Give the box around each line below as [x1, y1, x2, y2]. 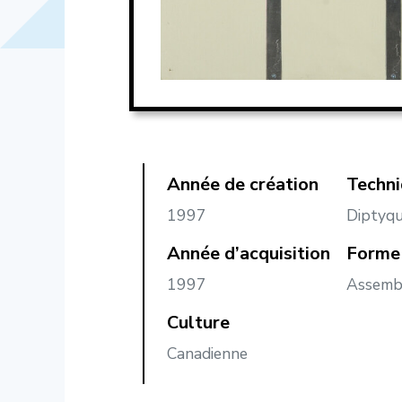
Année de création [167, 172, 319, 197]
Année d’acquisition [167, 241, 330, 267]
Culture [167, 310, 230, 336]
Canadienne [167, 343, 248, 365]
